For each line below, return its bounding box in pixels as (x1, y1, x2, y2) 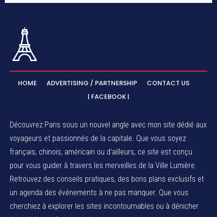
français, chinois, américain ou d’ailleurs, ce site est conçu (10, 147, 192, 156)
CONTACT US (147, 78, 189, 88)
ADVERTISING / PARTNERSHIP (46, 78, 137, 88)
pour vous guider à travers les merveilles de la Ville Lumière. (10, 160, 197, 170)
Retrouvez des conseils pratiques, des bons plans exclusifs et (10, 174, 204, 184)
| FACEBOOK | (88, 92, 129, 101)
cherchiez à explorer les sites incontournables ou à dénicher (10, 201, 199, 211)
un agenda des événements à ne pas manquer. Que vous (10, 187, 188, 197)
